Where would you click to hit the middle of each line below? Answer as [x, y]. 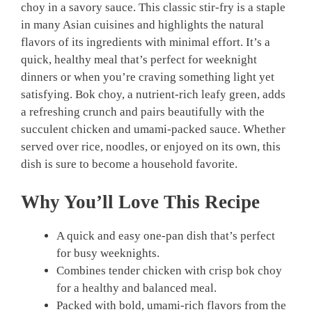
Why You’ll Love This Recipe [140, 202]
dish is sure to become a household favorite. [129, 164]
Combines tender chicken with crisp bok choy [169, 270]
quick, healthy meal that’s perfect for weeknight [139, 60]
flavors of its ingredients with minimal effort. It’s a [146, 42]
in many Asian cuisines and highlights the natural [142, 25]
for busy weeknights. [108, 253]
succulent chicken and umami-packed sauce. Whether [153, 130]
